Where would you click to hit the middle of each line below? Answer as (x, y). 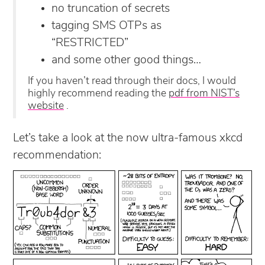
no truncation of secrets (111, 9)
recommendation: (57, 155)
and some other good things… (126, 60)
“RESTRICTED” (90, 43)
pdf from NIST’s (204, 93)
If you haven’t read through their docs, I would (132, 81)
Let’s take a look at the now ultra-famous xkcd (128, 138)
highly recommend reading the (98, 93)
